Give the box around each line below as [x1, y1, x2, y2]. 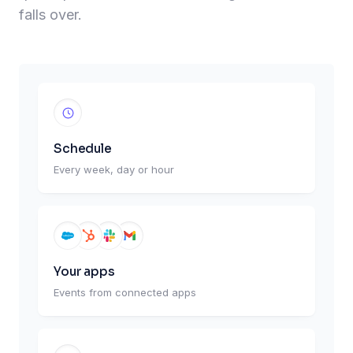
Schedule [54, 141, 112, 157]
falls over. [19, 6, 82, 24]
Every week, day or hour [54, 163, 174, 176]
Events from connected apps [54, 286, 196, 299]
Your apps [54, 264, 115, 280]
